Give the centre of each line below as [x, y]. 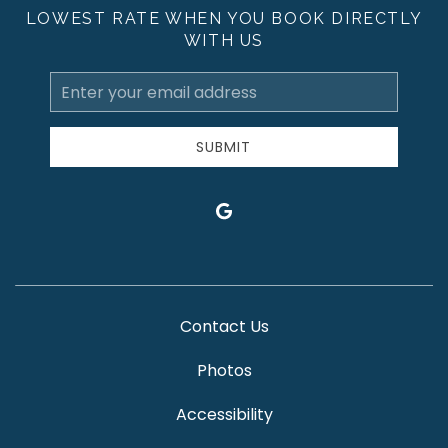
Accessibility [224, 414]
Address [76, 113]
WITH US [224, 40]
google [237, 209]
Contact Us [224, 326]
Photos [224, 370]
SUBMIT [224, 147]
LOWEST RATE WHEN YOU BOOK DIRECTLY [224, 18]
